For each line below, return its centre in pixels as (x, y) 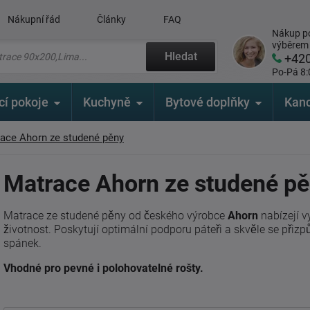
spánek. (22, 243)
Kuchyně (107, 102)
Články (112, 19)
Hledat (181, 56)
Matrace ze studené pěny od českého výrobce (116, 216)
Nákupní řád (34, 19)
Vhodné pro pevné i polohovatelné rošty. (103, 268)
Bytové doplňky (208, 102)
